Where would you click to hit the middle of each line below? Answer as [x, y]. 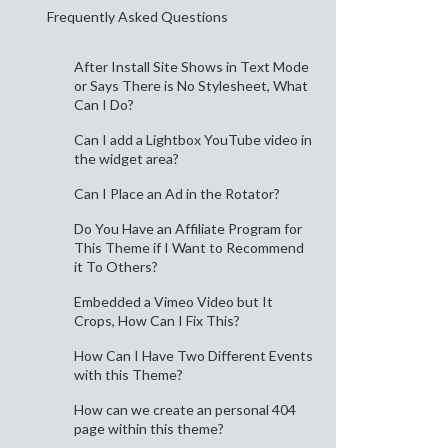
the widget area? [126, 158]
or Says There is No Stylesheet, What [191, 85]
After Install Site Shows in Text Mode [191, 66]
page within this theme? [149, 428]
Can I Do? [104, 104]
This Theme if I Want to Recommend [189, 247]
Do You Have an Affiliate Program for [188, 228]
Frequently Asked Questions [137, 16]
